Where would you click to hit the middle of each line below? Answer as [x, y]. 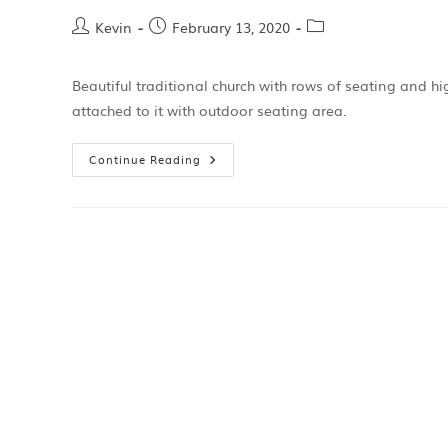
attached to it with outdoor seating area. [209, 110]
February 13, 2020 [231, 27]
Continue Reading [145, 159]
